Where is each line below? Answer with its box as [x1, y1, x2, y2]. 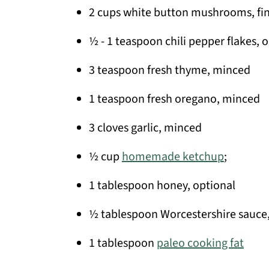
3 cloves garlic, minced [89, 119, 202, 137]
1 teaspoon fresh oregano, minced [89, 91, 260, 108]
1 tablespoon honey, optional [89, 177, 235, 195]
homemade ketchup [122, 148, 224, 166]
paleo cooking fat [157, 235, 244, 252]
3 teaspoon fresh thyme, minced [89, 62, 250, 79]
